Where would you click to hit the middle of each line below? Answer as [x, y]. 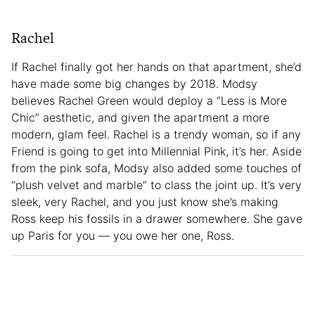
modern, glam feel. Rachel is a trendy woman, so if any [156, 134]
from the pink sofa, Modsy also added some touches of [156, 168]
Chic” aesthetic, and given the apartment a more [140, 117]
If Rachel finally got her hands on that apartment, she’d [156, 66]
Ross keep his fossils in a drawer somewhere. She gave [157, 218]
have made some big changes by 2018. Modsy [134, 83]
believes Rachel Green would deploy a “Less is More [149, 100]
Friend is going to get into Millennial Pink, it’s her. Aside [156, 151]
